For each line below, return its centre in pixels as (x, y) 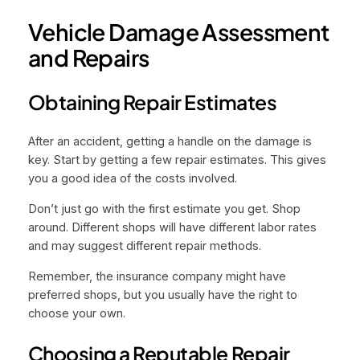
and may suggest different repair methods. (144, 245)
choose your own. (76, 313)
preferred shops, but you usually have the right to (162, 295)
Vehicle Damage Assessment (178, 31)
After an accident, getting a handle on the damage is (170, 142)
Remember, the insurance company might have (157, 276)
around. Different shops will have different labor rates (172, 227)
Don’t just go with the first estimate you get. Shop (164, 209)
